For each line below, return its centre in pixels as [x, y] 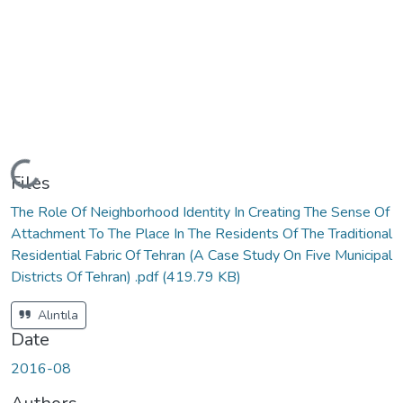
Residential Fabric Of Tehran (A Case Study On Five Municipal [201, 255]
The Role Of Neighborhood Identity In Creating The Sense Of [200, 212]
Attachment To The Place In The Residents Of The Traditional [201, 233]
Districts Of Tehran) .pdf [86, 277]
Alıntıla [56, 315]
